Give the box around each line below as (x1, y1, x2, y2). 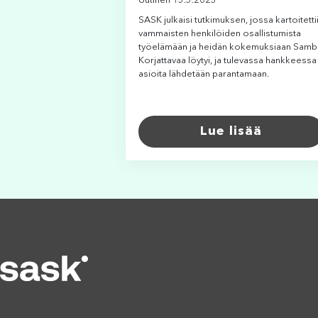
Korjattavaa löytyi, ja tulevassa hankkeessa (138, 55, 317, 65)
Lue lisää (200, 125, 262, 138)
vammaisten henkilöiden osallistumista (138, 28, 301, 38)
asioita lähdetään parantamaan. (138, 69, 269, 79)
